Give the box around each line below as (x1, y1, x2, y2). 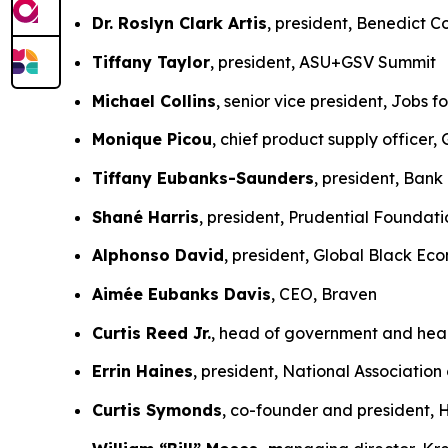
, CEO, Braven (271, 284, 377, 305)
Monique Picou (92, 129, 212, 150)
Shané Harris (92, 206, 199, 227)
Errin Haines (92, 361, 193, 382)
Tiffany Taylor (92, 52, 210, 73)
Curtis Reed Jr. (92, 322, 211, 343)
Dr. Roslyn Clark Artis (92, 13, 267, 34)
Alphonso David (92, 245, 224, 266)
